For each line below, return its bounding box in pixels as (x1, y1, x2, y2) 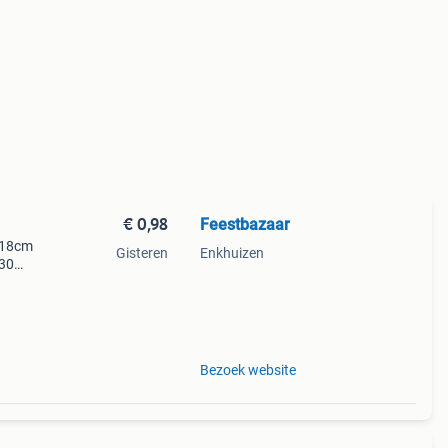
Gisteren (115, 245, 168, 261)
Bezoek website (199, 362, 296, 378)
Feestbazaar (199, 215, 290, 234)
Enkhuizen (199, 245, 264, 261)
